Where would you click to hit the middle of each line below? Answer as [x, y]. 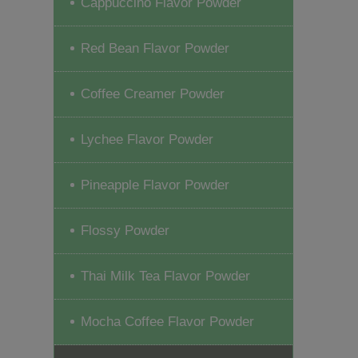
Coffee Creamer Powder [153, 93]
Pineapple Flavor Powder [155, 185]
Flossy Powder [125, 230]
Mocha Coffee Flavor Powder [168, 321]
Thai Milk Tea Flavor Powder [166, 276]
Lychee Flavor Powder [147, 139]
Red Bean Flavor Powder [155, 48]
